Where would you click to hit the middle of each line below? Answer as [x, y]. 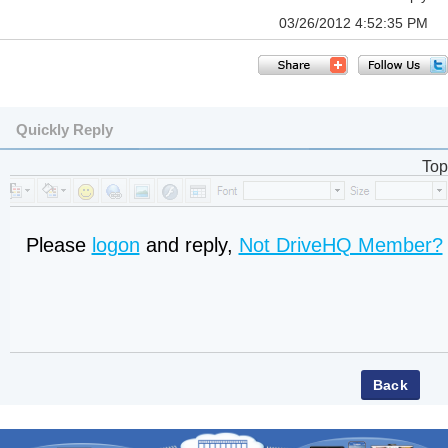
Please [58, 245]
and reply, [189, 245]
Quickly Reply [64, 129]
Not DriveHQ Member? [340, 245]
